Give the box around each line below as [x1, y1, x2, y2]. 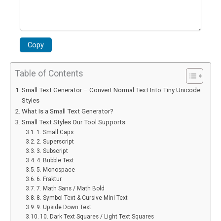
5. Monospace [37, 166, 75, 174]
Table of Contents [15, 69, 83, 79]
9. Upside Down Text [37, 204, 92, 211]
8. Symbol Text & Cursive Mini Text [37, 194, 128, 202]
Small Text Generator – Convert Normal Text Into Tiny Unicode [21, 86, 200, 94]
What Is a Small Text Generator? [21, 108, 113, 115]
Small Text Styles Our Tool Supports [21, 118, 125, 126]
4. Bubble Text [37, 157, 74, 164]
